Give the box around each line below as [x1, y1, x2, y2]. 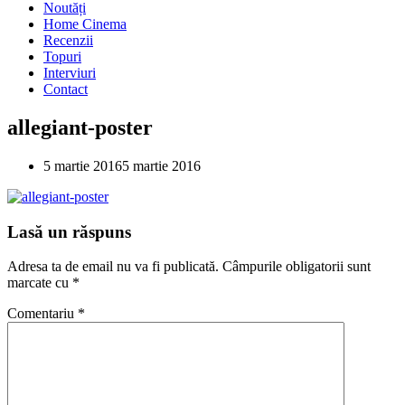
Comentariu [7, 306, 78, 322]
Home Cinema [43, 16, 127, 32]
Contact [43, 81, 88, 97]
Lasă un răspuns [7, 221, 131, 241]
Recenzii [43, 33, 93, 48]
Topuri [43, 49, 81, 64]
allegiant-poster [7, 115, 153, 139]
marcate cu [7, 275, 72, 291]
